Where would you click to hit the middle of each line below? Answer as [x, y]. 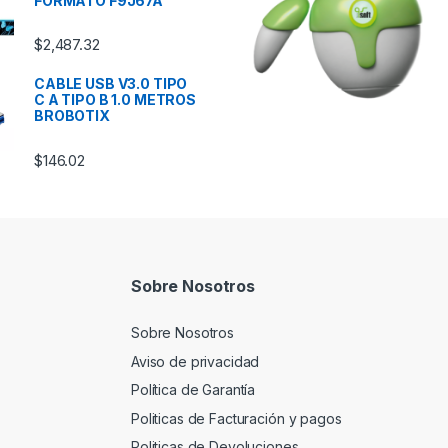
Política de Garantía [195, 390]
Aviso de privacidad [195, 361]
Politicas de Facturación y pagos [236, 418]
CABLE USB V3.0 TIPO [111, 84]
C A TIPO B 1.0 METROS [115, 100]
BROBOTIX [72, 116]
